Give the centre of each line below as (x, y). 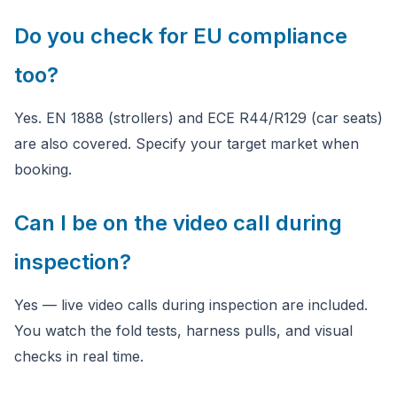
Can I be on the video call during (178, 223)
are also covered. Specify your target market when (187, 144)
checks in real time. (79, 356)
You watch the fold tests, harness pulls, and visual (183, 331)
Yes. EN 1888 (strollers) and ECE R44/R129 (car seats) (198, 118)
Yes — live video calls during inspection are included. (191, 305)
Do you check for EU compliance (181, 36)
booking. (43, 169)
